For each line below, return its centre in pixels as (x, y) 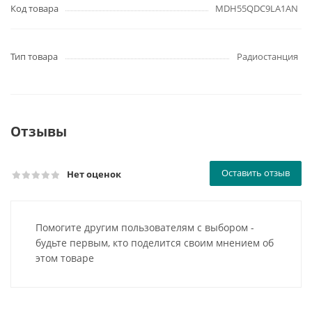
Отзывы (39, 131)
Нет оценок (94, 174)
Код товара (34, 8)
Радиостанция (267, 56)
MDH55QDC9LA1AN (257, 8)
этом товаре (65, 258)
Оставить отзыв (256, 173)
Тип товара (34, 56)
